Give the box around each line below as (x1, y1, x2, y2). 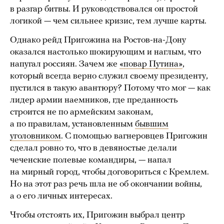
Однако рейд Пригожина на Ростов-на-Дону (10, 35, 186, 45)
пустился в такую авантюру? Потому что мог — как (10, 83, 210, 93)
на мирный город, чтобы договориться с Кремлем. (10, 167, 209, 177)
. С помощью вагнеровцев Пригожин (61, 131, 207, 141)
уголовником (10, 131, 61, 141)
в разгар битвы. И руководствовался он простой (10, 4, 198, 14)
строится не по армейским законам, (10, 107, 153, 117)
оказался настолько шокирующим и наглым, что (10, 47, 201, 57)
